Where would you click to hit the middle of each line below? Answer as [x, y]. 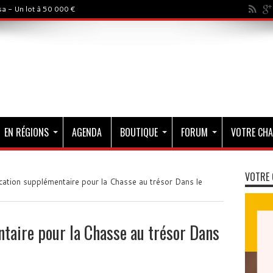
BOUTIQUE [139, 132]
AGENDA [87, 132]
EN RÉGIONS [26, 132]
